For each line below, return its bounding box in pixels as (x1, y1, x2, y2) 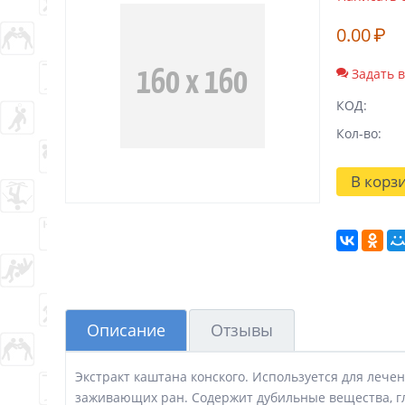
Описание (87, 319, 165, 342)
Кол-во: (336, 125, 381, 143)
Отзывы (211, 319, 273, 342)
